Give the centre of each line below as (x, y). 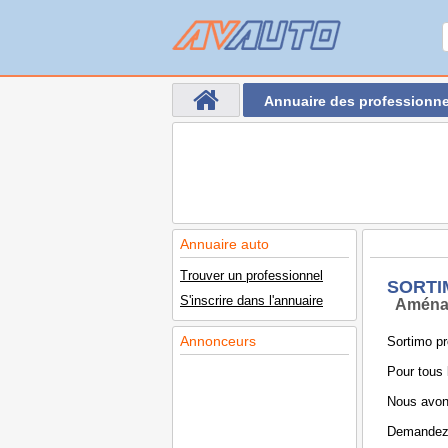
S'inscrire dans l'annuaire (251, 300)
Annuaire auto (224, 244)
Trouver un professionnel (251, 275)
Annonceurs (218, 341)
